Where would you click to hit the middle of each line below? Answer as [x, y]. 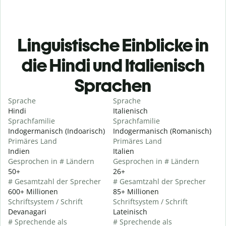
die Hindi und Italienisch [113, 66]
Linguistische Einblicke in [113, 45]
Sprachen [113, 86]
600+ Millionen [33, 192]
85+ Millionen [136, 192]
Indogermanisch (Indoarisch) [56, 131]
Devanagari [27, 212]
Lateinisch [130, 212]
